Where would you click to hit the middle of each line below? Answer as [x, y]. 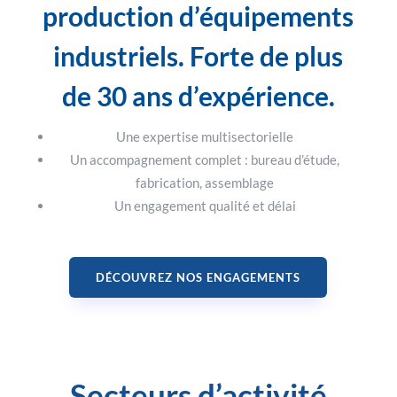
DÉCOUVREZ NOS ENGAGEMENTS [198, 278]
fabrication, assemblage [205, 183]
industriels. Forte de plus [198, 56]
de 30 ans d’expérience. [198, 96]
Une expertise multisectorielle [205, 137]
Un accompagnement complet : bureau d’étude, [205, 160]
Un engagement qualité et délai [205, 206]
